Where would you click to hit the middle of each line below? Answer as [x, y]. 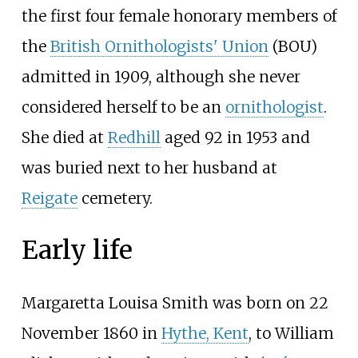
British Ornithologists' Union [159, 46]
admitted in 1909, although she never [161, 76]
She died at [64, 137]
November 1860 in [91, 334]
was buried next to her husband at [149, 167]
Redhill [134, 137]
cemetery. [115, 198]
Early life [77, 251]
